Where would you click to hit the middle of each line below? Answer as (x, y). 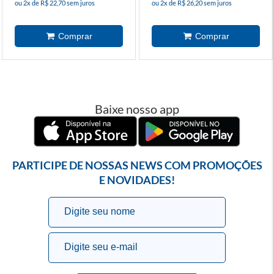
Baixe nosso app (137, 109)
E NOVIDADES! (137, 180)
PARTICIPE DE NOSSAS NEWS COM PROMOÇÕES (137, 165)
